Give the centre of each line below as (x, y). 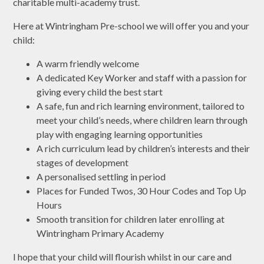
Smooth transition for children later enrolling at (131, 219)
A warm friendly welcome (88, 63)
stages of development (83, 162)
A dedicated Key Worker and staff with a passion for (142, 77)
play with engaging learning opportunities (120, 134)
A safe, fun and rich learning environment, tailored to (141, 105)
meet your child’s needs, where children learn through (142, 120)
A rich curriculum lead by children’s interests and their (143, 148)
